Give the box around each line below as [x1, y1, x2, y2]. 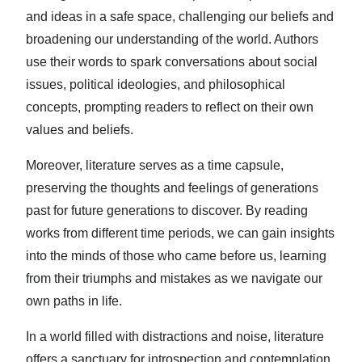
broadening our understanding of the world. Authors [26, 32, 318, 46]
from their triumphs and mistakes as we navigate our [26, 271, 322, 285]
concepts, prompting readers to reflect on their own [26, 100, 314, 114]
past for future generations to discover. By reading [26, 204, 308, 217]
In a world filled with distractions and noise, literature [26, 330, 324, 343]
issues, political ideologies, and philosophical [26, 78, 285, 91]
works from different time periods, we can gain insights [26, 226, 335, 240]
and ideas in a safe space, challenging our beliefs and [26, 10, 334, 23]
